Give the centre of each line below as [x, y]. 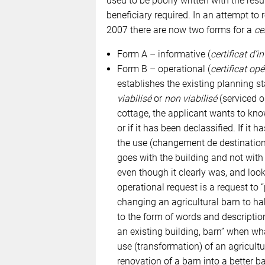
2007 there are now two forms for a [180, 30]
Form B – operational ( [164, 69]
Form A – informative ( [164, 54]
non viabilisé [192, 98]
